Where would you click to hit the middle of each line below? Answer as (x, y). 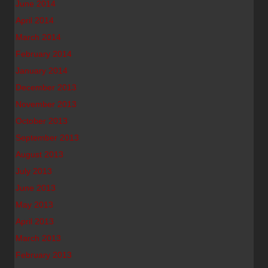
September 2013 (47, 138)
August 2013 (39, 154)
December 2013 (46, 87)
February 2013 (44, 255)
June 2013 (36, 188)
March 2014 (38, 37)
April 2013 (35, 221)
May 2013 (34, 205)
